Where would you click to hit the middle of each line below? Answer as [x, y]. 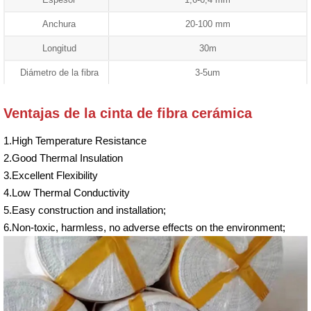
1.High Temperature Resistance [75, 140]
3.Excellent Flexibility [51, 175]
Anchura [59, 24]
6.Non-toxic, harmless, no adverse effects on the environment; [144, 227]
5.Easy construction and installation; [85, 210]
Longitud [59, 48]
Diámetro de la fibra [59, 72]
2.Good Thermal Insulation [63, 158]
